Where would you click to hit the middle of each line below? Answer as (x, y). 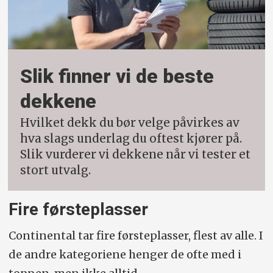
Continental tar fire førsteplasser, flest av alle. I (136, 235)
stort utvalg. (56, 171)
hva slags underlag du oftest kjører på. (131, 139)
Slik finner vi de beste (117, 76)
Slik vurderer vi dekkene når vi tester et (136, 155)
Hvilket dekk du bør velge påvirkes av (130, 123)
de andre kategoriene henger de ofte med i (125, 254)
